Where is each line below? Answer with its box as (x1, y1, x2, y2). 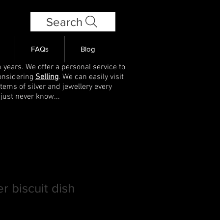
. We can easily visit (58, 72, 124, 82)
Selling (35, 72, 58, 82)
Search (46, 15, 82, 28)
